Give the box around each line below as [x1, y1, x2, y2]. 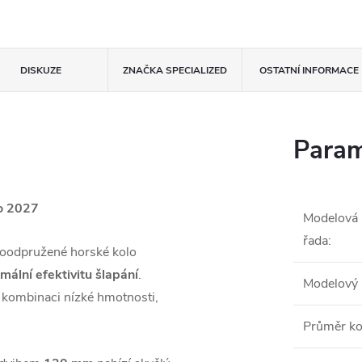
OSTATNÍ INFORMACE [259, 64, 359, 77]
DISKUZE [20, 64, 61, 77]
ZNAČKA [123, 64, 163, 77]
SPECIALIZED [163, 64, 227, 77]
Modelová [303, 209, 358, 227]
